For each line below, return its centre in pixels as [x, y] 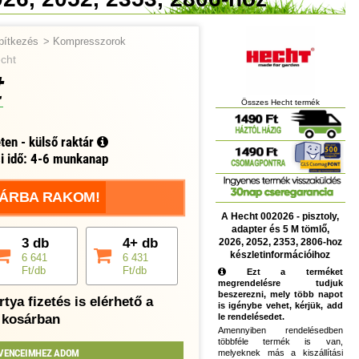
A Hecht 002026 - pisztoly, [280, 216]
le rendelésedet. [252, 316]
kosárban [31, 319]
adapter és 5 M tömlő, [280, 229]
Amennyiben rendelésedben [280, 331]
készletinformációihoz [280, 254]
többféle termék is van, [280, 342]
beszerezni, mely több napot [280, 294]
